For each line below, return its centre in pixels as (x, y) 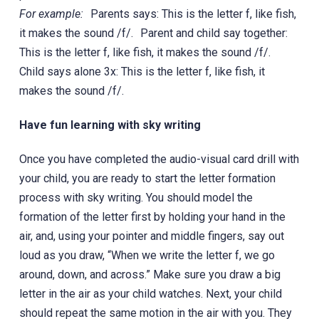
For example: (51, 14)
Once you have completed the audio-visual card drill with (159, 159)
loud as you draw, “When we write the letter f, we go (147, 255)
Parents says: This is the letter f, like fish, (189, 14)
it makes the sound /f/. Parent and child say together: (153, 33)
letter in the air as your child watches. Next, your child (150, 293)
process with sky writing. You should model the (136, 197)
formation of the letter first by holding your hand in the (152, 216)
